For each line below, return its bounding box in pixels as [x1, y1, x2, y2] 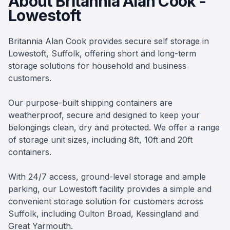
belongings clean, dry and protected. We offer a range [8, 122, 220, 133]
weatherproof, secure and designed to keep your [8, 110, 200, 121]
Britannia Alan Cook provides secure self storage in [8, 36, 209, 47]
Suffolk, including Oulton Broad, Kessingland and [8, 208, 199, 219]
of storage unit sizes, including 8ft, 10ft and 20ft [8, 135, 193, 145]
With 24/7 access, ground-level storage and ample [8, 171, 206, 182]
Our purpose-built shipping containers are [8, 98, 172, 108]
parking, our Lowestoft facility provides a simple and [8, 184, 212, 195]
